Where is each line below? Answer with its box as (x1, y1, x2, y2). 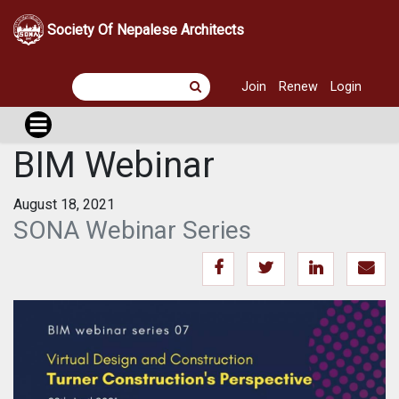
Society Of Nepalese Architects (47, 21, 245, 38)
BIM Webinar (13, 144, 215, 186)
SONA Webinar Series (13, 216, 251, 245)
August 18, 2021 (13, 196, 115, 213)
